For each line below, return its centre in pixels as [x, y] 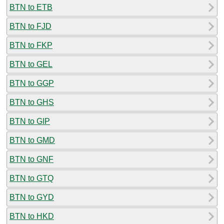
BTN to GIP [30, 121]
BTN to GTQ [31, 178]
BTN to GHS [32, 102]
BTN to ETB [31, 7]
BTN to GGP [32, 83]
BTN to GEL [31, 64]
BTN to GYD [32, 197]
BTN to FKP [31, 45]
